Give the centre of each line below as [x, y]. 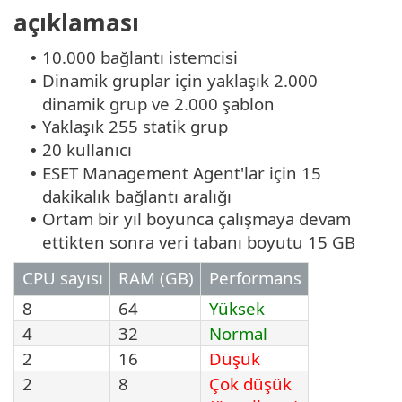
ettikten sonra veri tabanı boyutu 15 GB [199, 242]
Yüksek [237, 309]
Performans [255, 278]
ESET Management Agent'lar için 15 [182, 173]
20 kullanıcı [87, 150]
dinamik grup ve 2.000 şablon [158, 104]
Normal [238, 334]
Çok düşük [250, 384]
